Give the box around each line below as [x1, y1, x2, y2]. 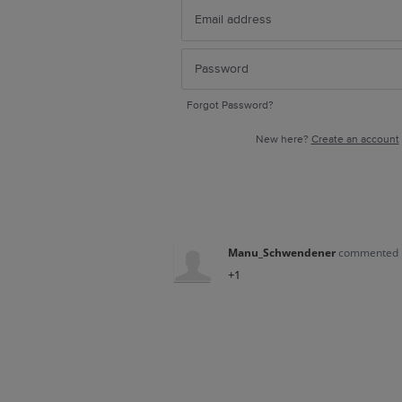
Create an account [310, 133, 399, 146]
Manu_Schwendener [227, 245, 336, 260]
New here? [255, 133, 311, 146]
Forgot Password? [187, 99, 274, 112]
